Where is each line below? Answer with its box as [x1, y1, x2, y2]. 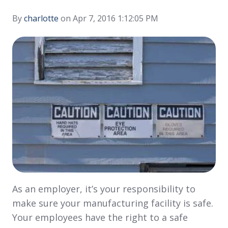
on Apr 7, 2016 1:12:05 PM [59, 13, 158, 24]
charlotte [24, 13, 59, 24]
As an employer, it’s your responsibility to [12, 182, 195, 195]
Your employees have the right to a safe [12, 211, 188, 223]
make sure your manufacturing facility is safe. [12, 196, 213, 209]
